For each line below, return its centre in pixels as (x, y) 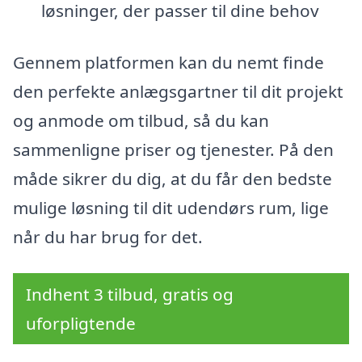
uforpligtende (81, 324)
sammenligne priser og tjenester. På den (173, 149)
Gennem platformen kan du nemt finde (168, 62)
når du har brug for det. (108, 236)
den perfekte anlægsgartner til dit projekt (178, 91)
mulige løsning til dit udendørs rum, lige (171, 207)
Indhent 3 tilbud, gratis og (130, 295)
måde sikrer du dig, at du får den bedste (173, 178)
